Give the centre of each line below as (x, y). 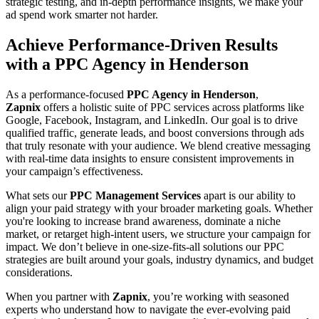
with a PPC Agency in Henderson (127, 64)
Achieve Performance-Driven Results (142, 45)
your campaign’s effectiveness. (74, 171)
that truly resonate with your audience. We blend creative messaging (158, 145)
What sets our (38, 195)
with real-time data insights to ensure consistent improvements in (150, 158)
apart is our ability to (248, 195)
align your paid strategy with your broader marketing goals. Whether (159, 208)
